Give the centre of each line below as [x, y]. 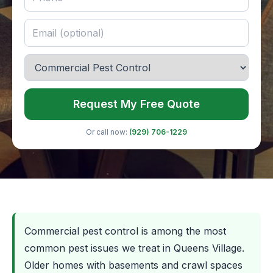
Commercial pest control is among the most [125, 231]
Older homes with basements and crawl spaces [133, 265]
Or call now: [108, 132]
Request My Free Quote [136, 104]
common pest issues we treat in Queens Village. [134, 248]
